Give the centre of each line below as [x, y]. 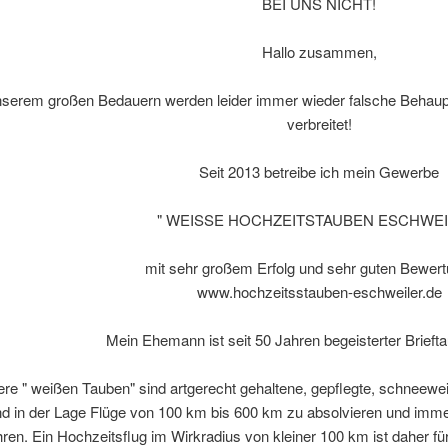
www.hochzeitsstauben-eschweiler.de [319, 292]
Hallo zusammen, [319, 52]
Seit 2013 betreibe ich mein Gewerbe [319, 172]
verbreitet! [319, 124]
